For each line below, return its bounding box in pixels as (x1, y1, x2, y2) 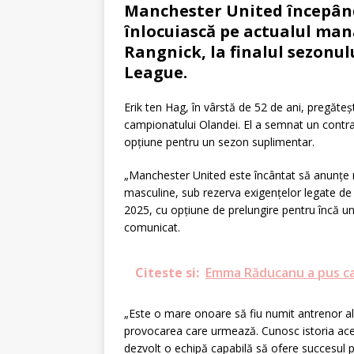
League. (124, 62, 187, 84)
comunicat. (124, 220, 180, 235)
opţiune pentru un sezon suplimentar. (124, 134, 314, 150)
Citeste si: (135, 264, 199, 282)
